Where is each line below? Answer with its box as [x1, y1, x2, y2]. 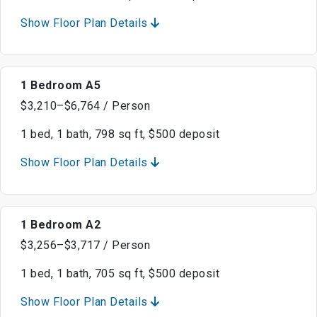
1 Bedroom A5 [21, 79, 100, 93]
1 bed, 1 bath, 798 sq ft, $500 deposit [21, 127, 219, 142]
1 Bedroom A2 [21, 218, 100, 232]
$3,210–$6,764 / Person [21, 99, 150, 113]
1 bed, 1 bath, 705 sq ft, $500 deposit [21, 267, 219, 281]
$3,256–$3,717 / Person [21, 238, 150, 253]
